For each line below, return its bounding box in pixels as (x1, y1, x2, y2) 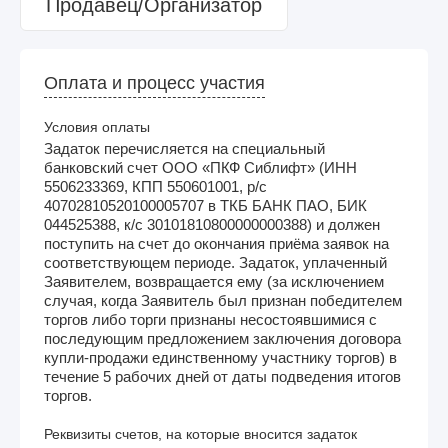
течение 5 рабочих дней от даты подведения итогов (44, 367, 401, 385)
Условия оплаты (44, 118, 150, 135)
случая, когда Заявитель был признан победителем (44, 291, 402, 309)
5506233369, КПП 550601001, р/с (44, 177, 267, 195)
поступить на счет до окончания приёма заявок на (44, 234, 389, 252)
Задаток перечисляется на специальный (44, 139, 325, 157)
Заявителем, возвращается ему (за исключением (44, 272, 384, 290)
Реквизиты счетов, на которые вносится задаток (44, 425, 357, 442)
